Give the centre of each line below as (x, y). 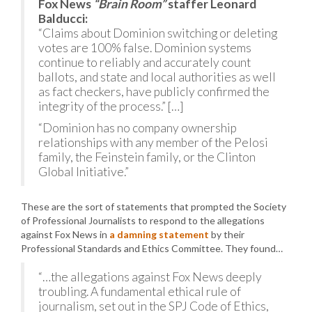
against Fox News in (65, 234)
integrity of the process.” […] (111, 106)
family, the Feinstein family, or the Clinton (147, 157)
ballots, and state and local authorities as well (157, 77)
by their (227, 234)
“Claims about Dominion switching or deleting (158, 33)
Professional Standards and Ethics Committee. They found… (152, 248)
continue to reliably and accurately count (145, 62)
